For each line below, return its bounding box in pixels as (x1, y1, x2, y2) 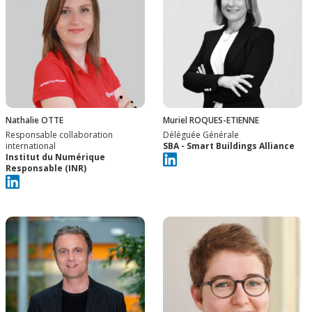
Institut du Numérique (6, 150, 105, 163)
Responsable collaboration (6, 128, 113, 141)
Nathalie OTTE (6, 114, 63, 126)
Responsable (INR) (6, 162, 86, 174)
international (6, 139, 56, 152)
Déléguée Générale (163, 128, 239, 141)
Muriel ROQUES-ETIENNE (163, 114, 259, 126)
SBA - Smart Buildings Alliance (163, 139, 295, 152)
